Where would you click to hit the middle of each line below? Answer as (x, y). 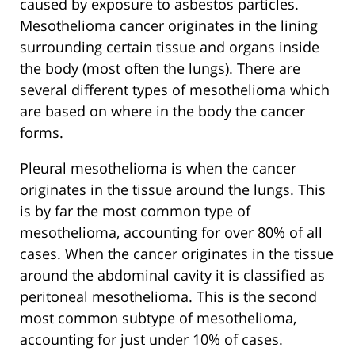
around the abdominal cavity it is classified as (172, 275)
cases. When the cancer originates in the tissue (177, 253)
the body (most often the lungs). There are (160, 68)
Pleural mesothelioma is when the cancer (158, 168)
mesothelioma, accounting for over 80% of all (171, 232)
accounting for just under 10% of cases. (151, 339)
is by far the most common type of (135, 210)
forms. (42, 132)
